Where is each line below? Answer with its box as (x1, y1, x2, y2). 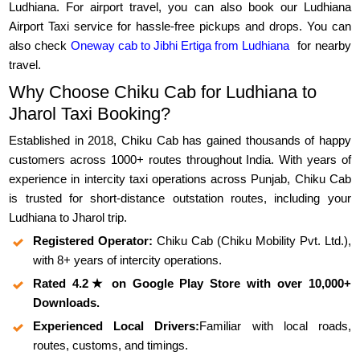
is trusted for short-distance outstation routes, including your (9, 191, 351, 206)
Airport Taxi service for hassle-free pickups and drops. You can (9, 19, 351, 34)
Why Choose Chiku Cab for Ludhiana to (9, 82, 317, 103)
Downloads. (33, 296, 100, 310)
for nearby (293, 39, 351, 53)
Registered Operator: (33, 234, 153, 248)
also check (9, 39, 71, 53)
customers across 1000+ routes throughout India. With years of (9, 153, 351, 167)
